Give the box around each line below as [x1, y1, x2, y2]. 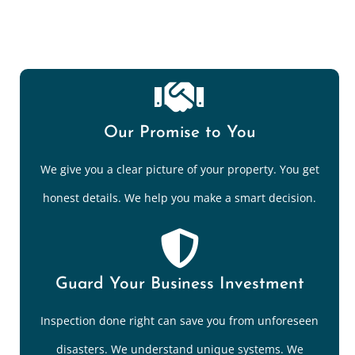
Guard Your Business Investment [55, 276, 304, 293]
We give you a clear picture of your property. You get [40, 162, 319, 177]
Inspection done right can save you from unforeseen [40, 313, 319, 329]
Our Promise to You [103, 124, 256, 142]
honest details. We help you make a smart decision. [43, 190, 316, 206]
